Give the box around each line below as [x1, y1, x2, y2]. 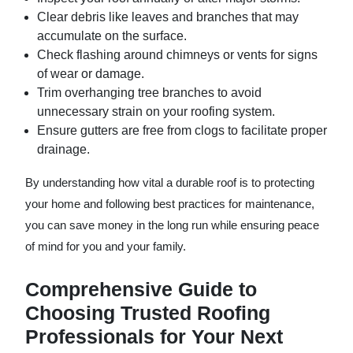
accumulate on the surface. [37, 29, 187, 43]
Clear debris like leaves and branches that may [37, 10, 299, 24]
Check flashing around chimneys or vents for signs [37, 48, 318, 61]
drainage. [37, 143, 90, 156]
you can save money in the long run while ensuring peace [25, 218, 319, 232]
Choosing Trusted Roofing [25, 302, 270, 324]
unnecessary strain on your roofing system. [37, 105, 275, 118]
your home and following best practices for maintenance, [25, 197, 314, 210]
